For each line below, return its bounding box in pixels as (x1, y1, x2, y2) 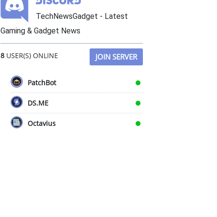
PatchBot (28, 78, 56, 87)
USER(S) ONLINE (4, 51, 58, 60)
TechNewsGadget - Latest (36, 12, 128, 21)
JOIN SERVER (95, 52, 137, 62)
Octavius (28, 119, 56, 128)
